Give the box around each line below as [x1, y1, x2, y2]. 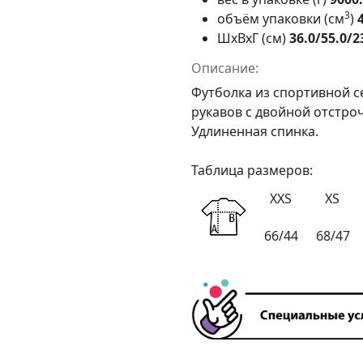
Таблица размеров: [191, 160, 313, 179]
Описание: [191, 58, 258, 77]
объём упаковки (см [217, 9, 344, 28]
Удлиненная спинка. [191, 122, 318, 140]
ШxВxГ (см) [217, 28, 289, 47]
